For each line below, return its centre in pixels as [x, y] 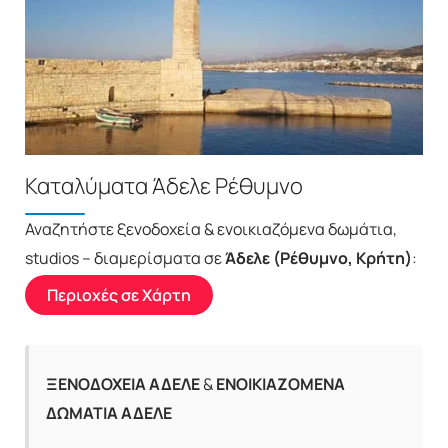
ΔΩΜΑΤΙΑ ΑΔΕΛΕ [109, 412]
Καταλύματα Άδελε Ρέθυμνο [164, 185]
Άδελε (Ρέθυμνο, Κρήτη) [318, 257]
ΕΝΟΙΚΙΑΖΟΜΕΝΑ [280, 383]
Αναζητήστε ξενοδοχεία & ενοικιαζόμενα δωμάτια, [211, 228]
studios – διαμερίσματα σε [125, 257]
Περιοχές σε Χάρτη [119, 294]
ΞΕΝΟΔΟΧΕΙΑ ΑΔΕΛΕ [123, 383]
